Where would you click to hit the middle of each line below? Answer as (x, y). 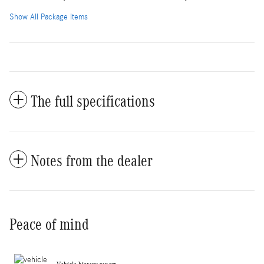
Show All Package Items (49, 17)
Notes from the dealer (92, 161)
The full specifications (93, 101)
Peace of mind (49, 224)
